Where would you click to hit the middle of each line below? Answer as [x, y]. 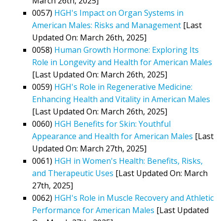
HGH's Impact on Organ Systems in [119, 13]
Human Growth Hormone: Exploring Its [127, 50]
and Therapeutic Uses [73, 173]
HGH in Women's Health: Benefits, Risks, [129, 161]
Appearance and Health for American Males [112, 136]
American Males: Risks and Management [107, 25]
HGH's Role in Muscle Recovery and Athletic [134, 198]
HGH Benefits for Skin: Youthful [112, 124]
